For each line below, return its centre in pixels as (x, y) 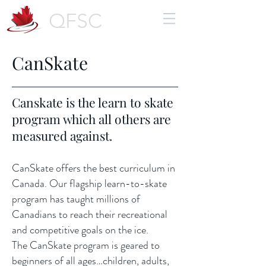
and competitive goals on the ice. (80, 230)
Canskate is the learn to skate (93, 102)
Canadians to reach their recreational (90, 214)
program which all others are (91, 119)
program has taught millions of (76, 199)
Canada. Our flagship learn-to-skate (89, 183)
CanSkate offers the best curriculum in (94, 168)
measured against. (62, 135)
